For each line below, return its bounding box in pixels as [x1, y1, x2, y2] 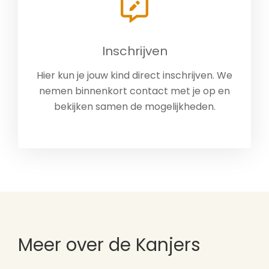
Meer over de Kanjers [18, 232, 201, 258]
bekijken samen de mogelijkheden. [53, 100, 216, 114]
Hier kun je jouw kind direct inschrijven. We [37, 68, 232, 83]
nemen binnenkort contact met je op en [39, 84, 230, 98]
